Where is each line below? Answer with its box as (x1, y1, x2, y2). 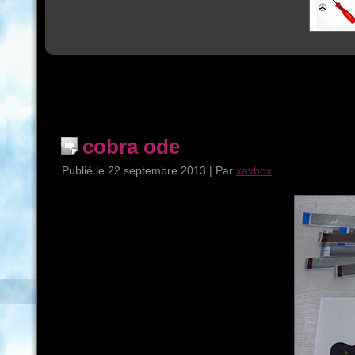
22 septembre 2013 (108, 164, 206, 177)
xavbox (236, 164, 272, 177)
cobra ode (82, 135, 180, 158)
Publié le (62, 164, 105, 177)
